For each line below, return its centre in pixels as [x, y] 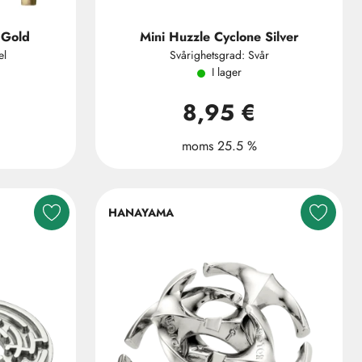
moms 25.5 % [219, 146]
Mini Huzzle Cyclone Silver [219, 37]
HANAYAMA [141, 212]
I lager [226, 72]
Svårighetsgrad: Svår [219, 55]
